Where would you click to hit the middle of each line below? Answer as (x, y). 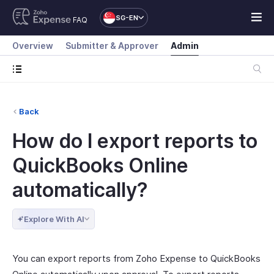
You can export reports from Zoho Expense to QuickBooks (136, 258)
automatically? (80, 190)
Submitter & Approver (112, 46)
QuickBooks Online (100, 165)
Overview (33, 46)
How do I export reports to (135, 141)
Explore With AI (54, 219)
